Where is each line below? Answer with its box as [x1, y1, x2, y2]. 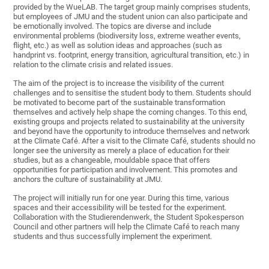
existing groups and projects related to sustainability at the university [13, 117, 245, 127]
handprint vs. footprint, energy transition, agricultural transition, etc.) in [13, 50, 250, 60]
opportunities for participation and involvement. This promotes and [13, 165, 238, 175]
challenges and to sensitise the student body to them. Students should [13, 88, 252, 98]
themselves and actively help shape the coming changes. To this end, [13, 107, 248, 117]
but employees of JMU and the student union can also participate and [13, 12, 248, 22]
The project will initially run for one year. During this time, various [13, 193, 230, 203]
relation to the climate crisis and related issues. [13, 60, 174, 70]
